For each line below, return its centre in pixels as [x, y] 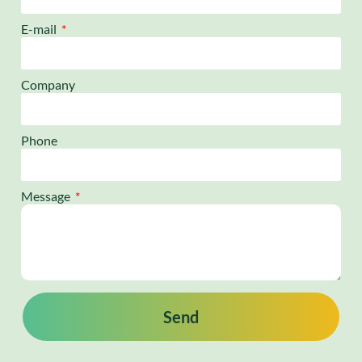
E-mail [40, 29]
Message [47, 196]
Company [48, 85]
